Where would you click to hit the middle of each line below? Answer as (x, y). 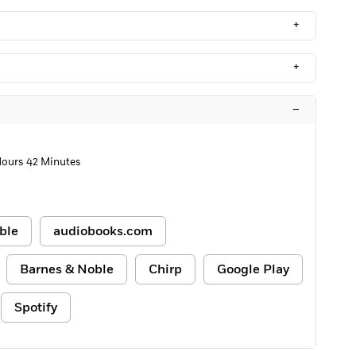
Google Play (253, 269)
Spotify (36, 308)
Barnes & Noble (67, 269)
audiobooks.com (103, 231)
